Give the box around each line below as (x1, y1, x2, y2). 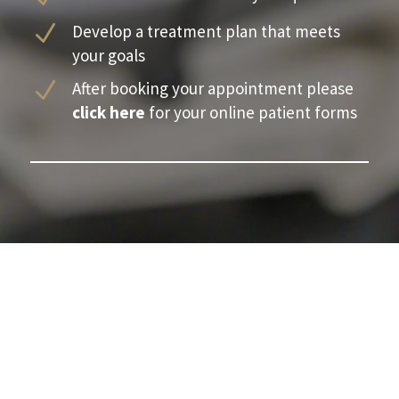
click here (71, 101, 145, 123)
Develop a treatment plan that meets (71, 20, 340, 42)
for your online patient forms (144, 101, 357, 123)
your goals (71, 44, 149, 66)
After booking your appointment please (71, 77, 354, 99)
